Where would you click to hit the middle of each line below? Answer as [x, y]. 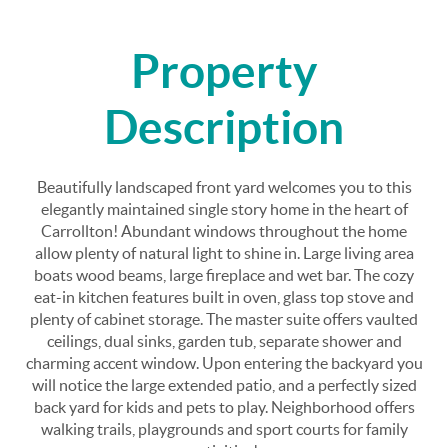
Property [224, 70]
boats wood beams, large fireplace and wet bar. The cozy [224, 274]
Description [224, 126]
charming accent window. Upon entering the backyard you [224, 362]
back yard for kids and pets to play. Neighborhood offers [224, 406]
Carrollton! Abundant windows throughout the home [224, 230]
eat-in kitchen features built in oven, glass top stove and [224, 296]
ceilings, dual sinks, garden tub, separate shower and [224, 340]
